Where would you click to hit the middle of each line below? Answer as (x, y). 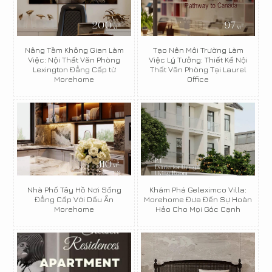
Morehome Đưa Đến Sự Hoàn (198, 199)
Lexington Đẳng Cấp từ (74, 69)
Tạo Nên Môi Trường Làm (198, 50)
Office (198, 79)
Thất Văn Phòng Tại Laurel (198, 69)
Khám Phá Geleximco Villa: (198, 189)
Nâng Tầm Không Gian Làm (74, 50)
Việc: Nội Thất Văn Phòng (74, 59)
